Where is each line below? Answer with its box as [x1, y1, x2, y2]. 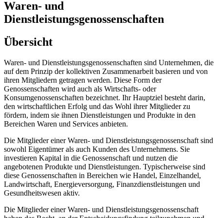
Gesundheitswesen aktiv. [4, 188, 80, 197]
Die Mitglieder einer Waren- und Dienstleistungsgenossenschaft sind [4, 136, 213, 145]
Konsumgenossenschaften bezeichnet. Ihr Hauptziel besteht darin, [4, 93, 205, 102]
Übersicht [4, 35, 53, 48]
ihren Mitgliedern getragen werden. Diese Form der [4, 75, 162, 84]
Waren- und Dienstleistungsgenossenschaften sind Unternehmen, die [4, 58, 214, 67]
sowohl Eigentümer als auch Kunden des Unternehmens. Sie [4, 145, 190, 153]
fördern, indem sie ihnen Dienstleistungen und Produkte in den [4, 110, 196, 119]
